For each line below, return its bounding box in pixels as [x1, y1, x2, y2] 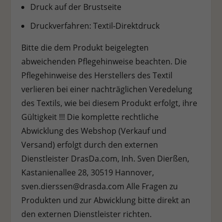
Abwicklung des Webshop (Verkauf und [21, 125, 166, 137]
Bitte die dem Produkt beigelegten [21, 42, 149, 54]
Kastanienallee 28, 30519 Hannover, [21, 167, 154, 178]
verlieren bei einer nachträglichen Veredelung [21, 84, 192, 95]
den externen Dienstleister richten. [21, 209, 152, 220]
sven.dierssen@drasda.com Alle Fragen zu [21, 181, 178, 192]
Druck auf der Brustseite [30, 1, 121, 13]
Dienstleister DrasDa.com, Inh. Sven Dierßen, [21, 153, 189, 165]
